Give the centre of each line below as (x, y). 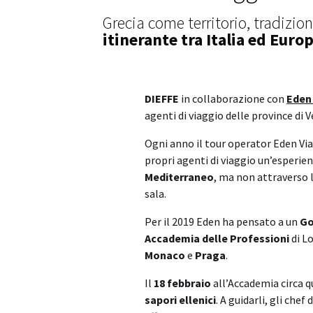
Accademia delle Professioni (218, 239)
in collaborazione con (233, 99)
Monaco (165, 255)
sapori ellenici (180, 300)
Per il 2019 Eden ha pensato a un (222, 222)
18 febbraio (182, 283)
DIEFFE (162, 99)
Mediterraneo (179, 177)
